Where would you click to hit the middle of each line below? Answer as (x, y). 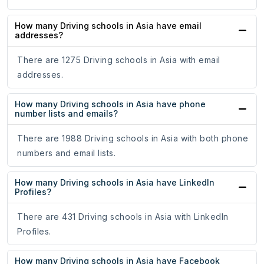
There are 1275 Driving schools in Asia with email (119, 60)
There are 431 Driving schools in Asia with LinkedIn (123, 217)
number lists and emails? (66, 114)
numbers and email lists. (66, 153)
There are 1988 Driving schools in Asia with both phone (133, 138)
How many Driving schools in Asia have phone (110, 104)
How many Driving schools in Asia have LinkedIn (115, 183)
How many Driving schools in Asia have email (108, 26)
